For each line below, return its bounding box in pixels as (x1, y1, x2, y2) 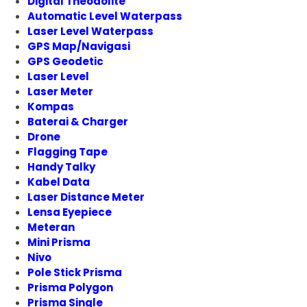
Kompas (27, 99, 74, 114)
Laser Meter (27, 84, 93, 99)
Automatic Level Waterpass (27, 9, 182, 24)
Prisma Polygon (27, 280, 113, 295)
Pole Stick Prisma (27, 265, 122, 280)
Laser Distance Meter (27, 190, 145, 205)
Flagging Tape (27, 145, 108, 160)
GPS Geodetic (27, 54, 103, 69)
